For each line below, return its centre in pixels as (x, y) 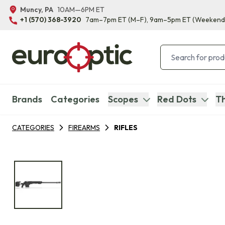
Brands (27, 99)
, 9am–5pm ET (169, 20)
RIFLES (126, 128)
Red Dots (177, 99)
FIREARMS (84, 128)
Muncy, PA (37, 10)
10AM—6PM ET (81, 10)
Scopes (123, 99)
